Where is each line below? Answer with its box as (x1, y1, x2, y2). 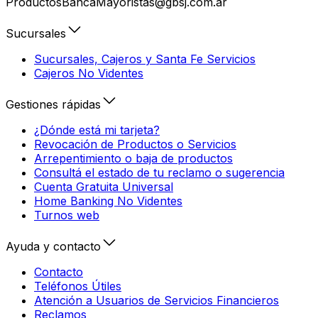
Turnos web (34, 207, 99, 222)
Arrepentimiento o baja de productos (34, 150, 233, 165)
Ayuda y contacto (6, 238, 101, 253)
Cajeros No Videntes (34, 65, 143, 80)
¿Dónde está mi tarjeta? (34, 122, 160, 137)
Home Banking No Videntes (34, 193, 182, 208)
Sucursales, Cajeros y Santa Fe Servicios (34, 51, 256, 66)
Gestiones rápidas (6, 97, 101, 111)
